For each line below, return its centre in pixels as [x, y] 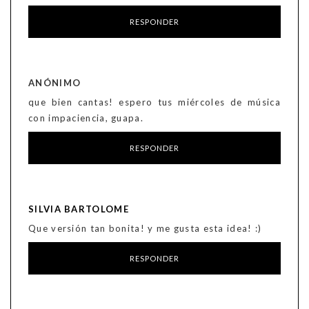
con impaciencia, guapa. [86, 118]
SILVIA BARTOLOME [79, 209]
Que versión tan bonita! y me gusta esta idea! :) [145, 229]
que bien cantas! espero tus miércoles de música [154, 102]
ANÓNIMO [55, 83]
